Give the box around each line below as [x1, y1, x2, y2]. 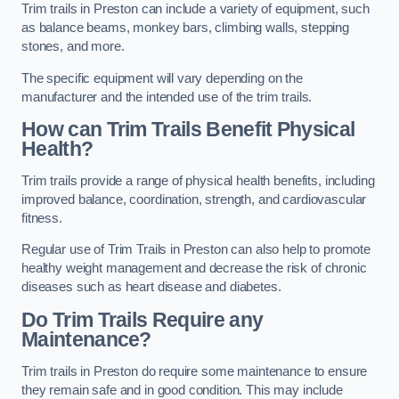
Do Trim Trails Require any [21, 308, 264, 331]
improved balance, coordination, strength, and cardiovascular [21, 191, 367, 207]
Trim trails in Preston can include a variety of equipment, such [21, 2, 370, 17]
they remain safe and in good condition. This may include [21, 382, 343, 397]
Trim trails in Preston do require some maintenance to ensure [21, 363, 368, 379]
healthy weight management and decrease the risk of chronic [21, 261, 367, 276]
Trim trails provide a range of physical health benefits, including [21, 173, 375, 188]
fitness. [21, 210, 62, 225]
